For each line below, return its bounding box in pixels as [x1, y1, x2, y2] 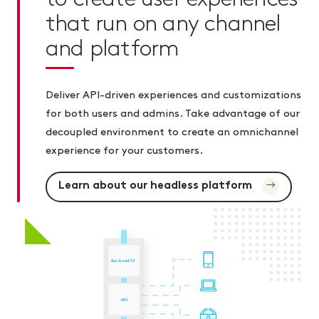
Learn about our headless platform [58, 181, 255, 192]
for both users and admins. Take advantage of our [46, 108, 300, 119]
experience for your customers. [46, 145, 203, 156]
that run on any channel [46, 13, 281, 34]
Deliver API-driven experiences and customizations [46, 90, 301, 100]
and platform [46, 38, 179, 59]
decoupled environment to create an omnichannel [46, 127, 298, 137]
